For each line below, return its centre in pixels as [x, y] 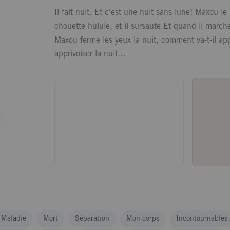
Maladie [14, 219]
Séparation [92, 219]
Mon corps [143, 219]
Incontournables [202, 219]
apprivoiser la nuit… [90, 54]
